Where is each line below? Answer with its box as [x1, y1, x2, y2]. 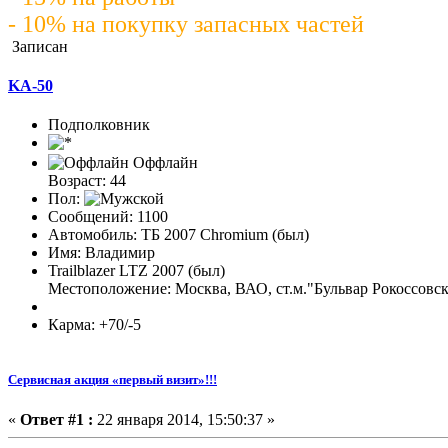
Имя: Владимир [48, 244, 155, 262]
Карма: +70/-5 [48, 316, 141, 334]
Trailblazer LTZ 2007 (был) [48, 262, 225, 280]
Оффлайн [129, 154, 198, 172]
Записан [8, 37, 68, 55]
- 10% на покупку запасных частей [8, 10, 364, 37]
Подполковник [48, 116, 150, 134]
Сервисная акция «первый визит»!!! [8, 372, 217, 388]
